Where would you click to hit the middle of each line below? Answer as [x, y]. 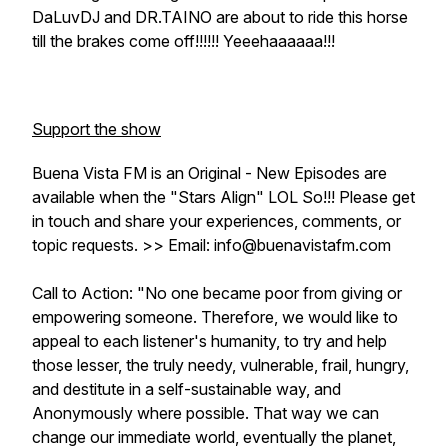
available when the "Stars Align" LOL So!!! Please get [223, 197]
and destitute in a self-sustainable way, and [186, 389]
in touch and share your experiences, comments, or [216, 221]
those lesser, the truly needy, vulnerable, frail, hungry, [220, 365]
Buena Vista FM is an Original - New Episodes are [209, 173]
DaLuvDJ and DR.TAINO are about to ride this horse [220, 17]
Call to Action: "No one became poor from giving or [217, 293]
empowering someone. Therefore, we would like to [215, 317]
